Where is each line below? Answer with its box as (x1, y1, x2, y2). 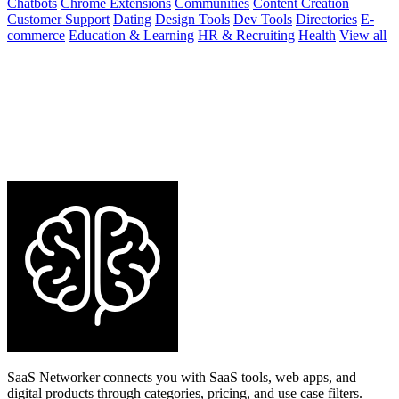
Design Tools (155, 12, 230, 28)
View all (339, 28, 387, 44)
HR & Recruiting (198, 28, 295, 44)
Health (298, 28, 336, 44)
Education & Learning (69, 28, 194, 44)
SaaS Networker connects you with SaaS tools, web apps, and (7, 370, 356, 386)
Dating (113, 12, 151, 28)
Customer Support (7, 12, 110, 28)
